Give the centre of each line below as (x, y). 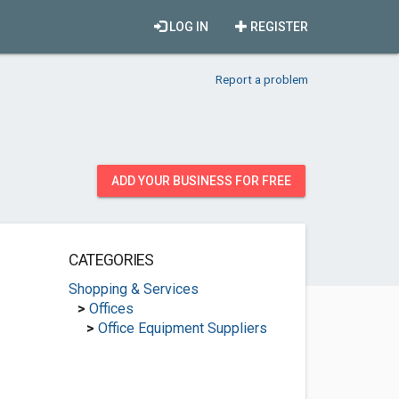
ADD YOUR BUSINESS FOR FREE (201, 181)
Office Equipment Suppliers (182, 328)
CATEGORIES (111, 260)
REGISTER (278, 27)
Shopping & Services (133, 289)
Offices (111, 309)
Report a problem (262, 79)
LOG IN (187, 27)
